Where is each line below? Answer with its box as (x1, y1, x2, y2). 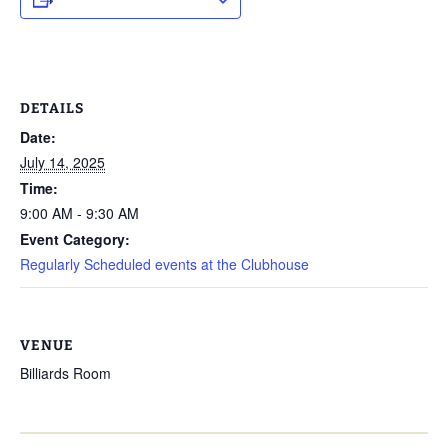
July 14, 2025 (20, 152, 105, 172)
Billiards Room (20, 363, 111, 383)
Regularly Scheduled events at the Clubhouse (20, 254, 309, 274)
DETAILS (20, 100, 84, 117)
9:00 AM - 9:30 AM (20, 203, 139, 223)
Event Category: (20, 229, 130, 249)
